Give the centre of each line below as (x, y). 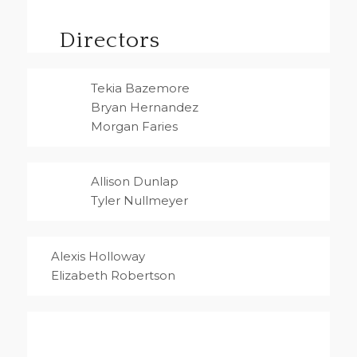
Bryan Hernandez (144, 107)
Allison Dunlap (134, 182)
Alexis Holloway (98, 256)
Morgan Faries (134, 126)
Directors (109, 41)
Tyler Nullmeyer (139, 201)
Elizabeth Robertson (113, 275)
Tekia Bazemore (140, 88)
